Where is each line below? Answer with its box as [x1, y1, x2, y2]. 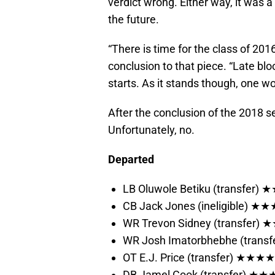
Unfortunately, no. [108, 123, 195, 137]
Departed [108, 153, 154, 166]
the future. [108, 13, 159, 26]
